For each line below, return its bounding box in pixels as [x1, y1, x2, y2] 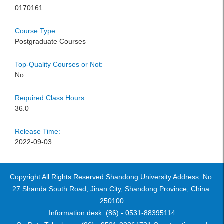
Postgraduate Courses [15, 37, 86, 45]
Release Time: [15, 127, 60, 135]
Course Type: [15, 27, 57, 35]
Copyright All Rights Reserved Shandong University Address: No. [10, 173, 214, 181]
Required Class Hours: [15, 94, 86, 102]
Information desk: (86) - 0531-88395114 [48, 209, 175, 217]
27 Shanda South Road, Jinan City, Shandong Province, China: [12, 185, 211, 193]
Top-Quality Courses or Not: [15, 60, 103, 68]
